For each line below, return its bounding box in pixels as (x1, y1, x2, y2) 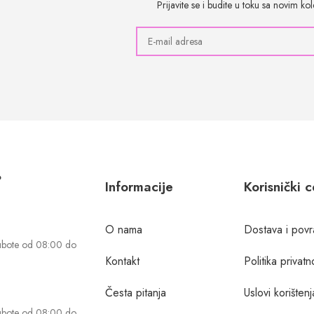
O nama (104, 221, 142, 238)
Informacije (104, 177, 173, 196)
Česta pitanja (104, 284, 166, 301)
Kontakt (104, 252, 139, 269)
